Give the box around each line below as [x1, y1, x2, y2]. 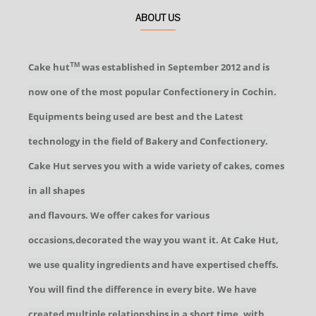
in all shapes [28, 184, 85, 197]
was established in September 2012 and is [80, 61, 269, 73]
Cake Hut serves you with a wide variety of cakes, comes [28, 159, 284, 172]
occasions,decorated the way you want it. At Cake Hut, [28, 233, 279, 246]
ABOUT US [135, 12, 181, 25]
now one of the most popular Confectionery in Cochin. [28, 85, 276, 98]
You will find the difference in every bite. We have [28, 283, 257, 296]
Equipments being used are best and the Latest [28, 110, 243, 123]
